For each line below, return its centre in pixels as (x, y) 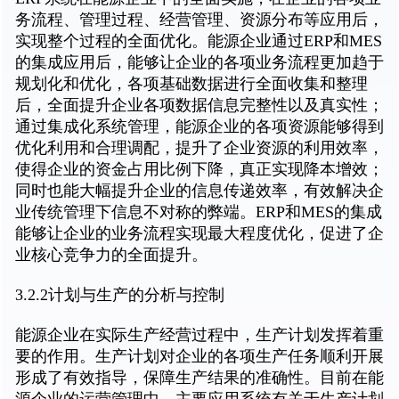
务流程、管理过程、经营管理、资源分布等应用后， (199, 19)
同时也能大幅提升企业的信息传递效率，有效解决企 (199, 190)
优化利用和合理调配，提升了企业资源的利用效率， (199, 147)
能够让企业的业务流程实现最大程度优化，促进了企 (199, 233)
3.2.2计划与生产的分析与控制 (120, 294)
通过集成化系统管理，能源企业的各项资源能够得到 (199, 126)
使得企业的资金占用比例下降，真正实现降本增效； (199, 169)
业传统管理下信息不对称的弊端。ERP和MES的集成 (199, 212)
